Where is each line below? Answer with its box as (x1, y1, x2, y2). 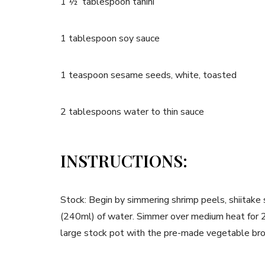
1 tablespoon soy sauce (60, 32, 160, 45)
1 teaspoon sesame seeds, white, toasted (60, 69, 237, 82)
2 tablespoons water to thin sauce (60, 105, 204, 118)
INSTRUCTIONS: (60, 150, 192, 172)
